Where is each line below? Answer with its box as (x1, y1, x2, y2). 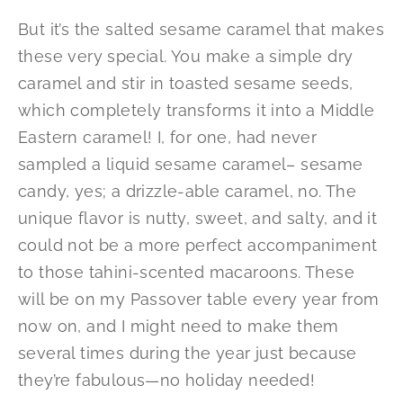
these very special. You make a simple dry (18, 46, 354, 66)
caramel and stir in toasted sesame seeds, (18, 73, 354, 93)
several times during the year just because (18, 343, 357, 363)
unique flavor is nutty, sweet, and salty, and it (18, 208, 378, 228)
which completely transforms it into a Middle (18, 100, 375, 120)
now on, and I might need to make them (18, 316, 339, 336)
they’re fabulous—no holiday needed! (18, 370, 315, 390)
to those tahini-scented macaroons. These (18, 262, 354, 282)
